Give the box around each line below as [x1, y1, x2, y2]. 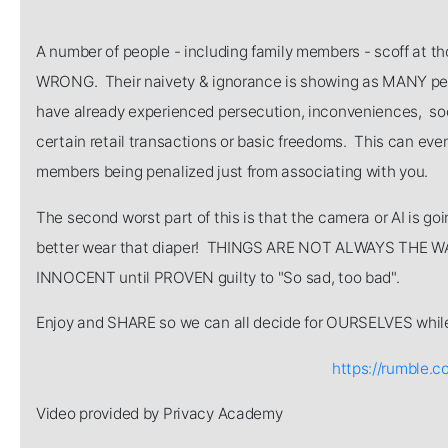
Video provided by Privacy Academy [36, 404, 283, 424]
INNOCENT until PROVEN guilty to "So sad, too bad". [36, 267, 400, 287]
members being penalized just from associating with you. [36, 162, 429, 182]
